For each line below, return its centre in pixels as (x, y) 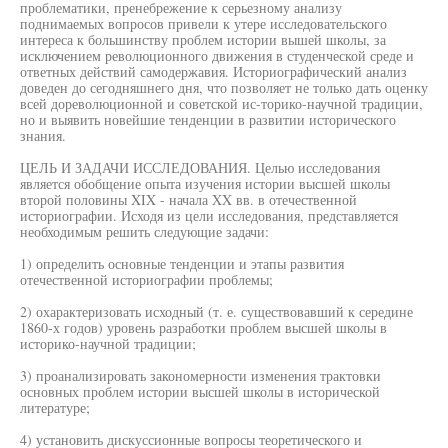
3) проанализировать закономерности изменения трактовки (200, 375)
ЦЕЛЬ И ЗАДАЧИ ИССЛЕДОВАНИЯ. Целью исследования (200, 167)
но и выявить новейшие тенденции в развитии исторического (208, 119)
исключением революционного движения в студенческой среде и (217, 55)
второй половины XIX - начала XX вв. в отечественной (188, 199)
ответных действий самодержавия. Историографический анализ (213, 71)
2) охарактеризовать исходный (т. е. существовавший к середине (216, 311)
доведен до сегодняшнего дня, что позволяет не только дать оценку (224, 87)
